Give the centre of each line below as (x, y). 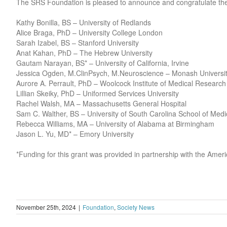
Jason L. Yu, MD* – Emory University (75, 134)
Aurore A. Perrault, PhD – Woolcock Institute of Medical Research (121, 83)
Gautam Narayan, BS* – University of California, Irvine (102, 63)
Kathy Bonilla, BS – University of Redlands (83, 22)
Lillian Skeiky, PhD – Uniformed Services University (97, 93)
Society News (136, 207)
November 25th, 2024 (46, 207)
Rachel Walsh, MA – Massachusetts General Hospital (101, 103)
